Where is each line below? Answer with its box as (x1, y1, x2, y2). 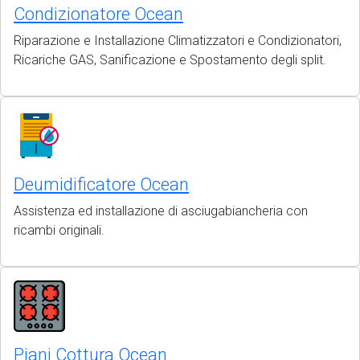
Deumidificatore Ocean (14, 174, 189, 194)
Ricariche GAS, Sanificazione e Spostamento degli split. (14, 52, 326, 67)
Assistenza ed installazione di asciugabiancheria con (14, 203, 308, 219)
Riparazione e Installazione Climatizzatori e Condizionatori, (14, 33, 342, 48)
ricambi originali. (14, 223, 104, 238)
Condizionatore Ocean (14, 4, 183, 24)
